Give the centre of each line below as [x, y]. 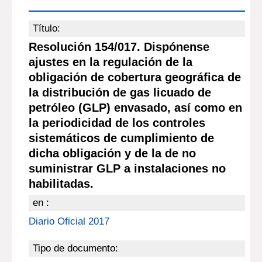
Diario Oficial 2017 [69, 221]
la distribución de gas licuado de [120, 92]
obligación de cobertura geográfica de [135, 77]
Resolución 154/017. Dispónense [119, 47]
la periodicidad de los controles [117, 123]
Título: [46, 28]
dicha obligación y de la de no [112, 153]
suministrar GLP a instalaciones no [127, 168]
